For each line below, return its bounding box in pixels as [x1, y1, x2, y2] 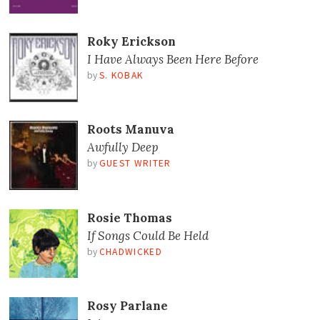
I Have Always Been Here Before [86, 51, 259, 68]
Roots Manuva [86, 121, 174, 138]
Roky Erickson [86, 34, 176, 50]
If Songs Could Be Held [86, 227, 209, 244]
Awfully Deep [86, 139, 159, 156]
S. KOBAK [99, 69, 144, 82]
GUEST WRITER [99, 157, 171, 170]
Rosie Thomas [86, 209, 172, 226]
